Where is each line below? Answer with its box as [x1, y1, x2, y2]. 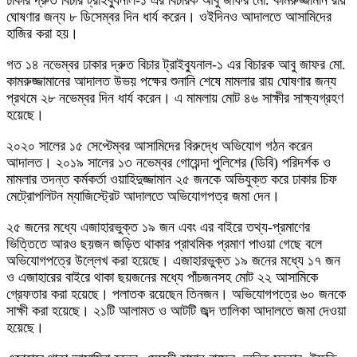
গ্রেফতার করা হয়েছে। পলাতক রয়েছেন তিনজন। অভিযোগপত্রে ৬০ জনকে [6, 286, 346, 302]
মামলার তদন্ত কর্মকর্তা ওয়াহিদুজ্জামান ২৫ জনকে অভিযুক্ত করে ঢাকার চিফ [6, 171, 337, 187]
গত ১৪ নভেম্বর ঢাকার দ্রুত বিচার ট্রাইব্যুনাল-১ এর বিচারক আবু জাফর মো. [6, 57, 346, 73]
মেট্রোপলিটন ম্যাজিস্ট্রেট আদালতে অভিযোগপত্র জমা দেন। [6, 188, 280, 204]
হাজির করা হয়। [6, 25, 78, 41]
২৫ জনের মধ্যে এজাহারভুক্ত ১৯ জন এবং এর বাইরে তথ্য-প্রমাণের [6, 219, 310, 235]
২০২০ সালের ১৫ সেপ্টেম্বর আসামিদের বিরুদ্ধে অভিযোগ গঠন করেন [6, 138, 312, 154]
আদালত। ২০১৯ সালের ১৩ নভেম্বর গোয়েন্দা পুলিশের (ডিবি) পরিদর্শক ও [6, 155, 331, 171]
